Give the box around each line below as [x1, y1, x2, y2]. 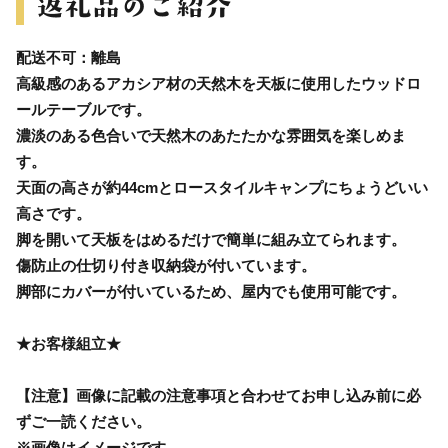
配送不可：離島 [16, 48, 121, 66]
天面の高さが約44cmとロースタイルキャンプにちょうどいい [16, 178, 428, 196]
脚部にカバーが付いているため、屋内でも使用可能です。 [16, 282, 406, 300]
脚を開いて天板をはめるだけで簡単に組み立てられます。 [16, 230, 406, 248]
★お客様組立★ [16, 334, 121, 352]
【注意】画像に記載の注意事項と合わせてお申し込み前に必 [16, 386, 421, 404]
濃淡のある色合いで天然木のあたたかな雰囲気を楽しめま [16, 126, 406, 144]
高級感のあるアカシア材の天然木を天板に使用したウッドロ [16, 74, 421, 92]
